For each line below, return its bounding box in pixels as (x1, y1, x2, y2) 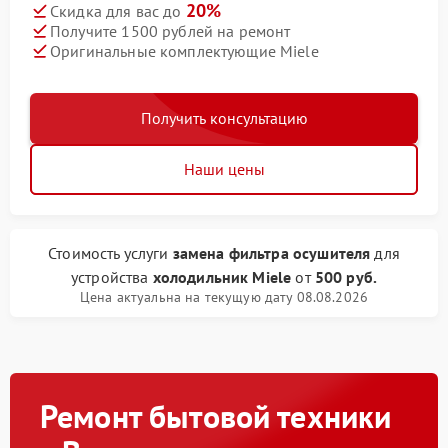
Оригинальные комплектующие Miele (50, 40, 319, 61)
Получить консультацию (140, 108, 308, 128)
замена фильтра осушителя (172, 243, 371, 263)
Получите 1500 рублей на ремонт (50, 20, 291, 41)
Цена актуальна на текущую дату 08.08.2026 (79, 288, 369, 306)
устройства (70, 267, 153, 287)
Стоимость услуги (48, 243, 173, 263)
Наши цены (183, 159, 265, 179)
